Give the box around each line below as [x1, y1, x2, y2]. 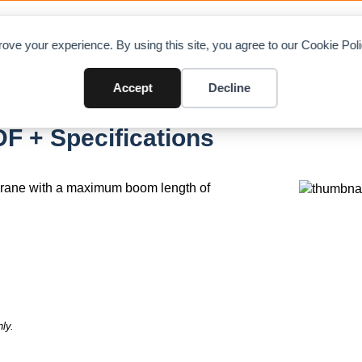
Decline [208, 81, 250, 95]
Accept [112, 81, 153, 95]
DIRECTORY [124, 26, 202, 40]
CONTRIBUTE [245, 26, 331, 40]
